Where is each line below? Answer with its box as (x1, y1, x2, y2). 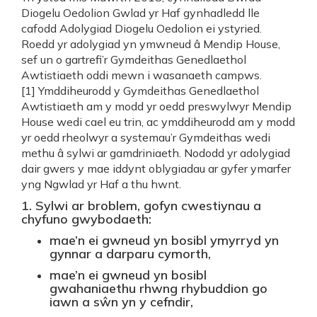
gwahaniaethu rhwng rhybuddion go (50, 280, 267, 296)
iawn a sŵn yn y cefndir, (50, 294, 193, 310)
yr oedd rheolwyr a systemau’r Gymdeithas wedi (21, 130, 270, 144)
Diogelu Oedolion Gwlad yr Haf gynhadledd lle (21, 6, 260, 20)
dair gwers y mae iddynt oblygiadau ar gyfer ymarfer (21, 161, 291, 175)
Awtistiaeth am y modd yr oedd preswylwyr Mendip (21, 99, 292, 113)
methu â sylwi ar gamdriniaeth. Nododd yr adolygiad (21, 146, 290, 160)
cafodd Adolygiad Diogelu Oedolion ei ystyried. (21, 21, 262, 35)
